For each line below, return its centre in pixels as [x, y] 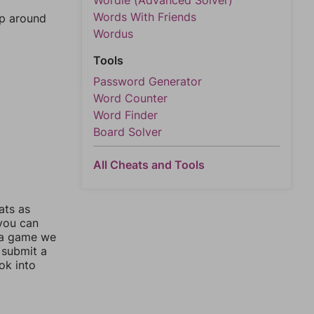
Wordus [113, 34]
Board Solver [128, 132]
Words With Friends [145, 17]
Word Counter [130, 98]
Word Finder [125, 115]
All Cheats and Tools [149, 165]
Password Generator [148, 81]
